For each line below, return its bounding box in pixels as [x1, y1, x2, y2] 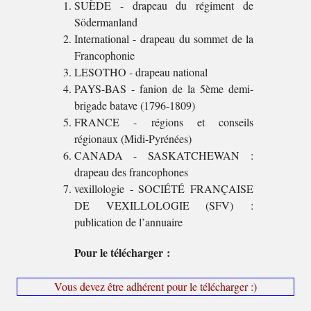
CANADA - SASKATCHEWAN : [74, 148, 254, 162]
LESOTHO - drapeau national [74, 65, 208, 79]
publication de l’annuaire [74, 215, 183, 229]
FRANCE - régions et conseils [74, 115, 254, 129]
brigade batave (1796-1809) [74, 98, 195, 112]
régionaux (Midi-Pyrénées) [74, 131, 192, 146]
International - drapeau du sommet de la [74, 31, 254, 46]
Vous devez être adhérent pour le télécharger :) [54, 279, 257, 294]
